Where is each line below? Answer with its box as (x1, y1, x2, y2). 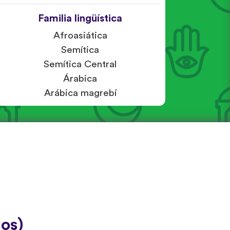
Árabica (63, 73, 97, 84)
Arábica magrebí (44, 88, 117, 98)
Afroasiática (53, 30, 107, 41)
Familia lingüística (38, 13, 122, 24)
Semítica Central (44, 59, 117, 69)
